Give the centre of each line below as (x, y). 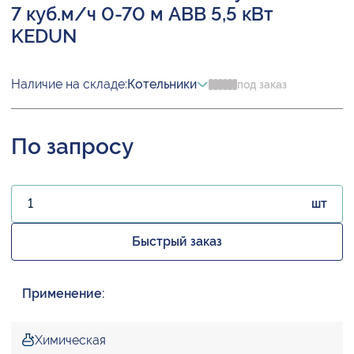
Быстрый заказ (177, 242)
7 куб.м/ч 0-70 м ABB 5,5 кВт (142, 14)
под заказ (262, 85)
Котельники (162, 85)
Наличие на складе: (69, 85)
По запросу (72, 147)
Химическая (70, 341)
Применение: (64, 294)
